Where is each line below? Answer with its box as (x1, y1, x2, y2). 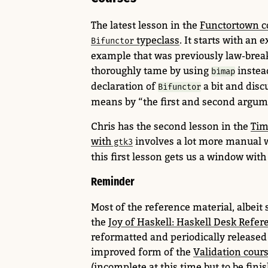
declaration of (91, 80, 158, 92)
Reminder (91, 175, 135, 189)
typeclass (134, 33, 179, 46)
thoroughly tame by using (91, 64, 211, 77)
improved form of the (91, 246, 193, 258)
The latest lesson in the (91, 19, 200, 31)
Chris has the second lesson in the (91, 120, 251, 132)
